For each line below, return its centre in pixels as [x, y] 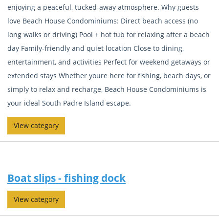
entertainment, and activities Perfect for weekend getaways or [109, 62]
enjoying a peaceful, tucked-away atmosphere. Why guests [103, 7]
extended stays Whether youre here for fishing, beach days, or [109, 75]
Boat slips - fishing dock [66, 178]
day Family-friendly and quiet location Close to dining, [96, 48]
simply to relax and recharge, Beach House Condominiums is [107, 89]
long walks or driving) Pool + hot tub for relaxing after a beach [109, 34]
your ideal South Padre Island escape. [69, 103]
